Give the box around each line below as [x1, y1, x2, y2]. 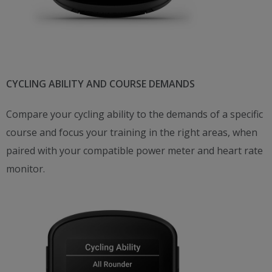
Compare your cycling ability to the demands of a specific [6, 107, 263, 121]
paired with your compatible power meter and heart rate [6, 143, 263, 157]
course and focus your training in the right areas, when [6, 125, 257, 139]
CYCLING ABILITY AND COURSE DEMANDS [6, 76, 195, 90]
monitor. [6, 161, 45, 175]
